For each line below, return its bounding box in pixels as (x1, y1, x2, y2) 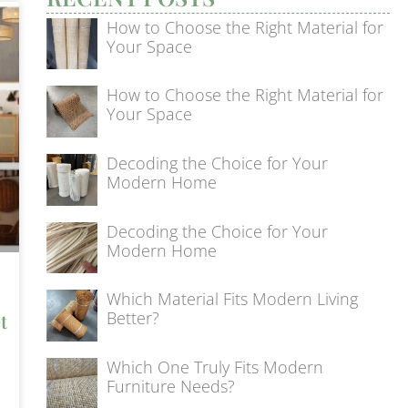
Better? (107, 307, 160, 330)
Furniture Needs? (107, 374, 236, 397)
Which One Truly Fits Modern (107, 355, 324, 378)
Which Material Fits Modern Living (107, 288, 359, 311)
